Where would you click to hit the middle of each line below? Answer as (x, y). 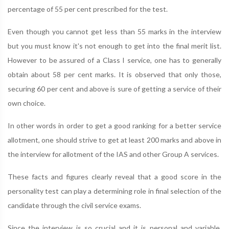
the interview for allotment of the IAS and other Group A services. (113, 154)
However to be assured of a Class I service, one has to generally (114, 60)
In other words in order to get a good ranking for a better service (114, 125)
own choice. (27, 103)
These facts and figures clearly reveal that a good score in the (114, 177)
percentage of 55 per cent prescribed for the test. (88, 9)
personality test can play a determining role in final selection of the (114, 191)
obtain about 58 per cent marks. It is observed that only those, (114, 74)
